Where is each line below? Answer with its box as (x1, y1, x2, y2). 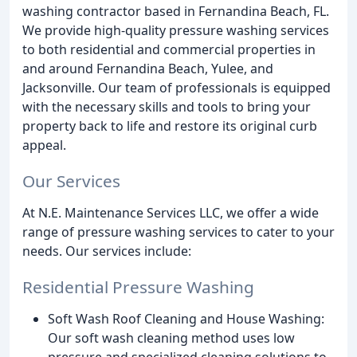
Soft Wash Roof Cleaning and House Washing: (48, 309, 324, 328)
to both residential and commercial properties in (22, 41, 316, 58)
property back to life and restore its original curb (22, 117, 317, 135)
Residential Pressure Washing (22, 275, 254, 298)
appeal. (22, 136, 66, 154)
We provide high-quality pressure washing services (22, 22, 329, 39)
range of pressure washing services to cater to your (22, 222, 335, 241)
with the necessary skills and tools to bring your (22, 98, 311, 116)
